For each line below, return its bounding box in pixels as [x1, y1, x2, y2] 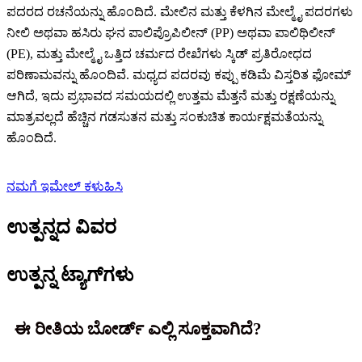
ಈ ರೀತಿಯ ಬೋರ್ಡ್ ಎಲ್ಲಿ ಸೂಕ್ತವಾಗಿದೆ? [15, 319, 262, 339]
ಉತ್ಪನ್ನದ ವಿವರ [6, 217, 116, 238]
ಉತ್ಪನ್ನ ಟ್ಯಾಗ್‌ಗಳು [6, 264, 133, 286]
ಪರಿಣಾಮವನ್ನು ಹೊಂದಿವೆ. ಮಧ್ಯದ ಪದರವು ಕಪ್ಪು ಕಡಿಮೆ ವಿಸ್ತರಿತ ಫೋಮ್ [6, 68, 351, 82]
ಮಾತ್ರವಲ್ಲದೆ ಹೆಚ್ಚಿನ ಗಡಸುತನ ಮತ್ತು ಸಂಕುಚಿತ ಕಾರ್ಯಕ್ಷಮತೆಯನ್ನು [6, 110, 322, 124]
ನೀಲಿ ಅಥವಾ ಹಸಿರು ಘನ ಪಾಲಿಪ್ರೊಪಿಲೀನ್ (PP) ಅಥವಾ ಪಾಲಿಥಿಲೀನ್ [6, 26, 335, 40]
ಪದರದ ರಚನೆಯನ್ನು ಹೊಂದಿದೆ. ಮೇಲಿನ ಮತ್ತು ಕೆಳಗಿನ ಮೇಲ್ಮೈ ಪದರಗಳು [6, 5, 353, 19]
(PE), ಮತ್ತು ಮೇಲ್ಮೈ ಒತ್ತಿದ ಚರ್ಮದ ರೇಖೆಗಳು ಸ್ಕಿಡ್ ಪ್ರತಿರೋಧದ [6, 47, 312, 61]
